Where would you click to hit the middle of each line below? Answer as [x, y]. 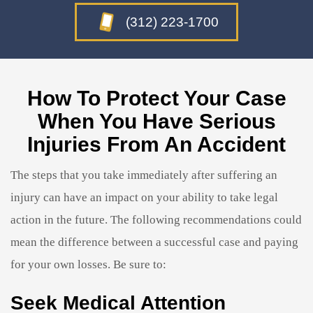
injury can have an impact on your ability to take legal [144, 197]
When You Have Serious [156, 121]
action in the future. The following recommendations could [156, 219]
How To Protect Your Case [156, 98]
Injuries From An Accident [156, 144]
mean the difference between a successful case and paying [154, 242]
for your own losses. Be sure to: [88, 264]
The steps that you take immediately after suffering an [144, 175]
